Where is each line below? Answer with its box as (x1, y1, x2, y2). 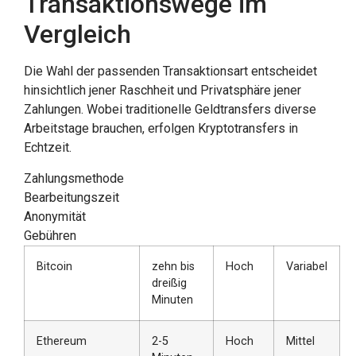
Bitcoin (37, 259, 72, 273)
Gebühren (24, 227, 76, 243)
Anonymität (24, 208, 86, 224)
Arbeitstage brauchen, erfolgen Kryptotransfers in (24, 121, 298, 137)
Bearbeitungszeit (24, 189, 119, 205)
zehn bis (152, 259, 195, 273)
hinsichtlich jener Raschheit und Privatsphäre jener (24, 83, 301, 99)
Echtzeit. (24, 140, 72, 156)
